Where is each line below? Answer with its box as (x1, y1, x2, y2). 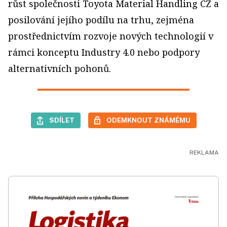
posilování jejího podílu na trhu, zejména (8, 14, 194, 26)
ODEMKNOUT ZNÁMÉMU (106, 116, 191, 125)
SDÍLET (49, 116, 74, 125)
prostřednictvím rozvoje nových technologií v (8, 30, 213, 43)
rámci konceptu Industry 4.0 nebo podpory (8, 46, 200, 59)
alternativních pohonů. (8, 62, 111, 75)
